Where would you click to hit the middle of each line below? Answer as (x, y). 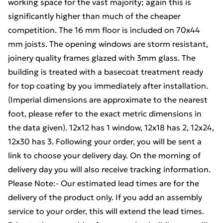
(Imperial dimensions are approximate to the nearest (108, 100)
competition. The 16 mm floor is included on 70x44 (104, 30)
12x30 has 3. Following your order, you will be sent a (105, 141)
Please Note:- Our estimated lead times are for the (104, 183)
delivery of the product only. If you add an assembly (105, 197)
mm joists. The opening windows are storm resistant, (108, 44)
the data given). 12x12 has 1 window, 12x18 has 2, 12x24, (111, 127)
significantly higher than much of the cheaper (94, 16)
